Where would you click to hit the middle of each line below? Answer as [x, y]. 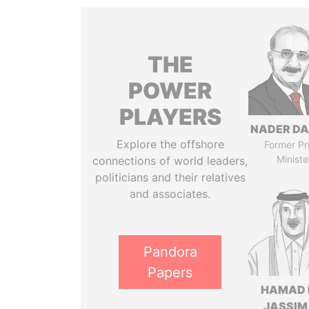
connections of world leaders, [170, 161]
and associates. [170, 194]
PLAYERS [170, 117]
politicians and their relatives [170, 177]
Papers [170, 272]
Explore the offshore [170, 144]
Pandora [170, 252]
